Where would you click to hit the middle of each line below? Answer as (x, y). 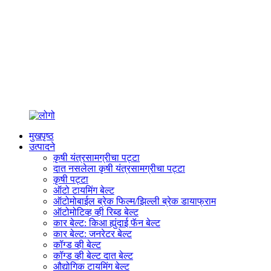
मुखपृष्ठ (41, 136)
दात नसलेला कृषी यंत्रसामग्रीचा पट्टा (119, 168)
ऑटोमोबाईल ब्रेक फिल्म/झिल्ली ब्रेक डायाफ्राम (135, 201)
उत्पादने (42, 147)
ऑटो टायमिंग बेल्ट (84, 190)
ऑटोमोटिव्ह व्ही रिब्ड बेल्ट (96, 212)
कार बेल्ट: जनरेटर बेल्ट (93, 234)
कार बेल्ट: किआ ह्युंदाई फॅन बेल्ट (107, 223)
